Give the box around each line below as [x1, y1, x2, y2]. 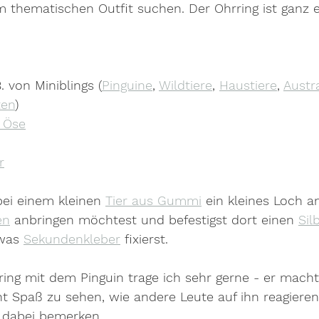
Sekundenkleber [23, 231, 120, 247]
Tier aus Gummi [105, 193, 202, 209]
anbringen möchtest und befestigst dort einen [10, 212, 298, 228]
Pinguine [102, 78, 152, 93]
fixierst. [120, 231, 168, 247]
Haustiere [219, 78, 277, 93]
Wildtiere [159, 78, 212, 93]
